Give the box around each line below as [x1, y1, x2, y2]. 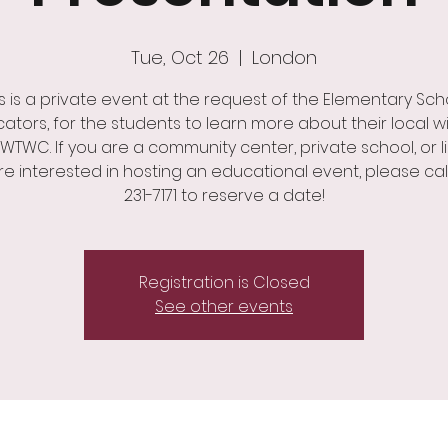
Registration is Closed [138, 271, 310, 294]
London [252, 45, 317, 70]
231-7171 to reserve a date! [123, 184, 325, 207]
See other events [155, 295, 293, 318]
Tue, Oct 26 [131, 45, 229, 70]
